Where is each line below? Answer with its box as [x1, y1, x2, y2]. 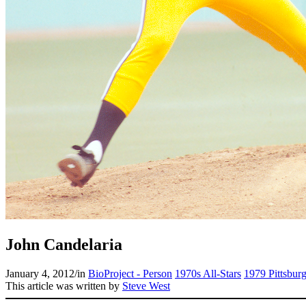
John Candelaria [5, 235, 122, 253]
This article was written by [5, 279, 122, 292]
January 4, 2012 [5, 267, 74, 279]
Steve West [122, 279, 170, 292]
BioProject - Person [88, 267, 172, 279]
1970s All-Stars [175, 267, 241, 279]
